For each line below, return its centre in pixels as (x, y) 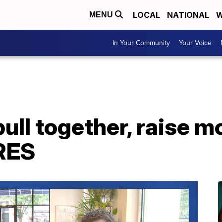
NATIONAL (188, 15)
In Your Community (141, 43)
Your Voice (195, 43)
